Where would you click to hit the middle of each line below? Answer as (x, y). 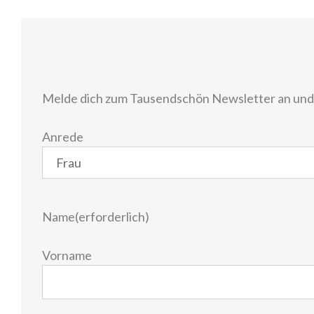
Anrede (63, 136)
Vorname (67, 255)
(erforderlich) (112, 216)
